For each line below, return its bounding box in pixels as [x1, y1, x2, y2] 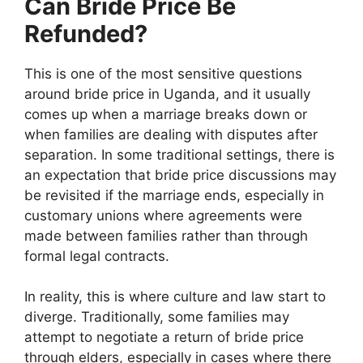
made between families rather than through [24, 227, 308, 244]
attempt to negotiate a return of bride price [24, 329, 304, 346]
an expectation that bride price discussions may [24, 166, 336, 183]
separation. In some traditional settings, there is [24, 146, 335, 163]
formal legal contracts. [24, 247, 169, 264]
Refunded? [24, 19, 147, 48]
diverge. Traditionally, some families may [24, 309, 289, 326]
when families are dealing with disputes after [24, 126, 318, 143]
